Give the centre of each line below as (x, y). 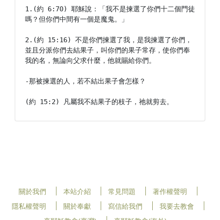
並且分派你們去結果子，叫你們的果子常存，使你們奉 (108, 50)
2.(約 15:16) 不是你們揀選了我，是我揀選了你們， (109, 40)
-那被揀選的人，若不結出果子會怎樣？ (85, 81)
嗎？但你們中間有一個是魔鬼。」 (77, 19)
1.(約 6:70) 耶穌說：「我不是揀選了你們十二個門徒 (110, 9)
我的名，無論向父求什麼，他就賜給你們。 (90, 60)
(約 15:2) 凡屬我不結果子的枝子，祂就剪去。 (99, 102)
